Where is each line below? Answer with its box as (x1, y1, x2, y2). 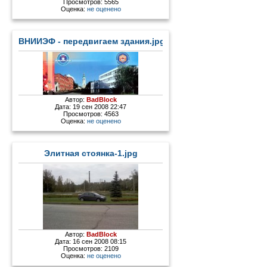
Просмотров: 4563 (63, 110, 119, 117)
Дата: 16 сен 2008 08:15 (55, 237, 127, 245)
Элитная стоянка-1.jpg (44, 148, 138, 158)
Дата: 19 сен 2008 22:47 (55, 103, 127, 110)
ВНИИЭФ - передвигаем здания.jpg (18, 36, 166, 46)
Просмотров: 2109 (63, 244, 119, 252)
